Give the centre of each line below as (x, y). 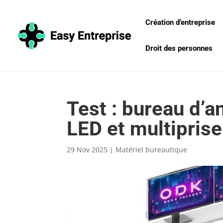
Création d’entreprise (180, 22)
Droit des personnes (179, 48)
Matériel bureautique (152, 150)
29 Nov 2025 (87, 150)
